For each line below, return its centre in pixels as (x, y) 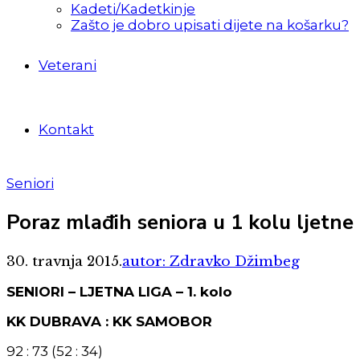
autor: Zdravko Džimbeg (211, 262)
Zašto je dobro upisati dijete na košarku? (210, 25)
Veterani (67, 65)
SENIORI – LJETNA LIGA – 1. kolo (119, 292)
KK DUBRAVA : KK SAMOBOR (109, 322)
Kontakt (66, 129)
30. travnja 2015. (64, 262)
